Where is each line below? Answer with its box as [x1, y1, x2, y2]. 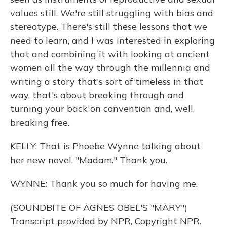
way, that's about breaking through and [10, 89, 184, 101]
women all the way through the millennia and [10, 62, 210, 73]
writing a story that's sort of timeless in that [10, 75, 203, 87]
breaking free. [10, 117, 69, 128]
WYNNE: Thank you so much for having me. [10, 178, 198, 190]
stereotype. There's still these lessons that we [10, 21, 207, 32]
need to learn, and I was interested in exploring [10, 34, 215, 46]
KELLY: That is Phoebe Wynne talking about [10, 140, 201, 152]
